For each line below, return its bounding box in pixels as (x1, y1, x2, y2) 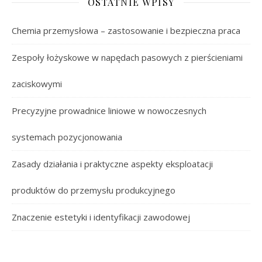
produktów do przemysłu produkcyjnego (12, 184, 175, 196)
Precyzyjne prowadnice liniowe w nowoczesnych (12, 105, 206, 116)
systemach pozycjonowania (12, 131, 122, 143)
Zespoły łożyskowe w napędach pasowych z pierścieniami (12, 51, 243, 63)
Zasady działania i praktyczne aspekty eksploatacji (12, 158, 213, 170)
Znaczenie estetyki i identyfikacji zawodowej (12, 211, 190, 223)
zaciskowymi (12, 78, 62, 89)
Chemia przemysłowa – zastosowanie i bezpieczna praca (12, 25, 240, 36)
